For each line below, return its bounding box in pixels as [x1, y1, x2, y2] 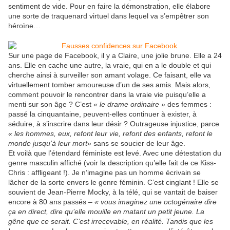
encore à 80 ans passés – [8, 198, 94, 206]
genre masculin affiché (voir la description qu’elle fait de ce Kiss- [8, 159, 216, 167]
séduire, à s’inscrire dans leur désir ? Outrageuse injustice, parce [8, 120, 219, 128]
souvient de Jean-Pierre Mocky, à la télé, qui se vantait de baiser [8, 188, 218, 197]
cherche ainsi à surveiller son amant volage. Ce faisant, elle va [8, 71, 211, 80]
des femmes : [165, 100, 212, 109]
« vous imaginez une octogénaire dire [94, 198, 217, 206]
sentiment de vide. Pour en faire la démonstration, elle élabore [8, 2, 210, 11]
